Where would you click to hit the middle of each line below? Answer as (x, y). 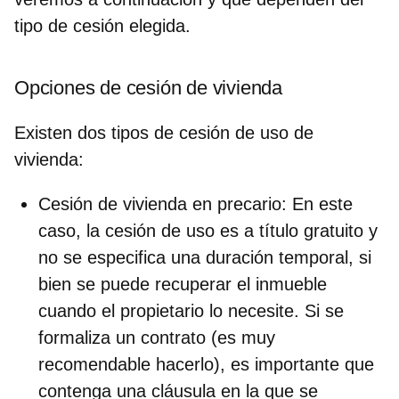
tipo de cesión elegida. (105, 25)
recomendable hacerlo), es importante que (206, 364)
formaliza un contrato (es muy (157, 337)
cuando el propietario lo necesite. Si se (191, 310)
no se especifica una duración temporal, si (205, 257)
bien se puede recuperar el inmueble (183, 284)
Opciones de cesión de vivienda (151, 87)
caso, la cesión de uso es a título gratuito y (208, 230)
